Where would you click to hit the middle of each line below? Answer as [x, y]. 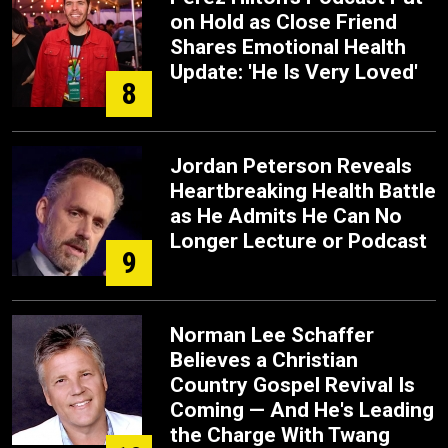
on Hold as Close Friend [283, 22]
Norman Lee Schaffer [272, 335]
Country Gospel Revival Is [292, 385]
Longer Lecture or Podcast [298, 241]
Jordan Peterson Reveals [291, 166]
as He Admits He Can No [286, 216]
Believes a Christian [264, 360]
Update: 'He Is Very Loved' [294, 72]
